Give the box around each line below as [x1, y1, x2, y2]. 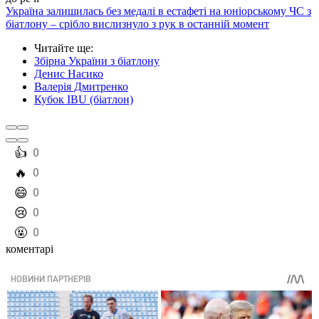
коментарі [6, 243, 53, 256]
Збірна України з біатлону [34, 55, 159, 68]
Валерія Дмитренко [34, 80, 128, 93]
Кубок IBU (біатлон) [34, 93, 133, 106]
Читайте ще [34, 42, 90, 55]
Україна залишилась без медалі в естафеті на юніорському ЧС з [6, 5, 311, 18]
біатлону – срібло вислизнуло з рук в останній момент [6, 18, 269, 31]
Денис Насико [34, 68, 103, 80]
